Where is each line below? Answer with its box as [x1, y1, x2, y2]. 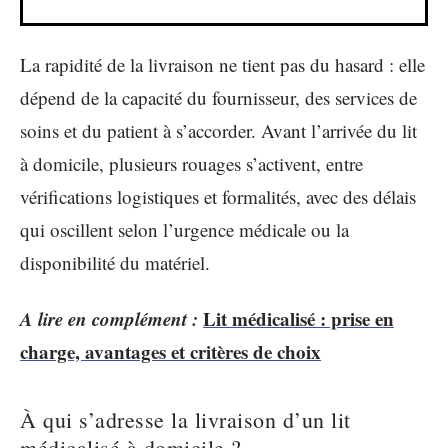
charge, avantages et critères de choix [20, 337, 321, 365]
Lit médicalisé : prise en [203, 304, 394, 332]
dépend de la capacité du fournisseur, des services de [20, 85, 417, 110]
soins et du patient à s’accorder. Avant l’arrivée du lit [20, 118, 417, 143]
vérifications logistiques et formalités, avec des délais [20, 184, 416, 209]
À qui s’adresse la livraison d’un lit [20, 404, 351, 434]
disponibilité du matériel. [20, 250, 210, 275]
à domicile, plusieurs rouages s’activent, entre [20, 151, 363, 176]
